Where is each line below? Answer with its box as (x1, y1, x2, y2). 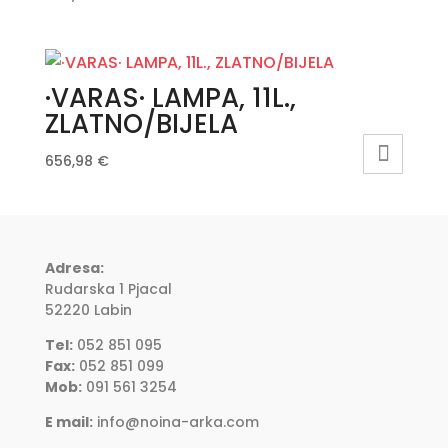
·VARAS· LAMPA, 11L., (44, 80, 296, 117)
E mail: (44, 412, 93, 433)
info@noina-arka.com (96, 412, 259, 433)
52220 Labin (44, 300, 132, 321)
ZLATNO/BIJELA (44, 106, 238, 143)
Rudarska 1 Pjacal (44, 279, 172, 300)
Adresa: (44, 258, 104, 279)
